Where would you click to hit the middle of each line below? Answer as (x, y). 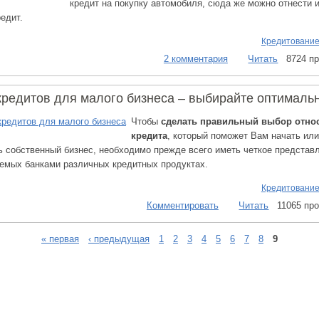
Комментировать (182, 205)
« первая (60, 238)
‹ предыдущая (119, 238)
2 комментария (195, 59)
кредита (149, 136)
